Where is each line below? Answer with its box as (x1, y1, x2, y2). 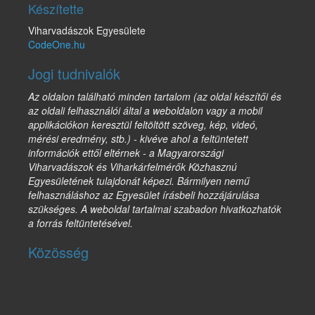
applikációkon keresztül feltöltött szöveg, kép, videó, (28, 117, 258, 132)
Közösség (28, 242, 89, 263)
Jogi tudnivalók (28, 63, 120, 84)
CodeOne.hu (28, 37, 85, 52)
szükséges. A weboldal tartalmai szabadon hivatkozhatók (28, 202, 281, 217)
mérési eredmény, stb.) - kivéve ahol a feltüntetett (28, 131, 248, 146)
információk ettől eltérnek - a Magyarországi (28, 146, 224, 160)
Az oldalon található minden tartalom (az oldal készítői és (28, 89, 281, 104)
